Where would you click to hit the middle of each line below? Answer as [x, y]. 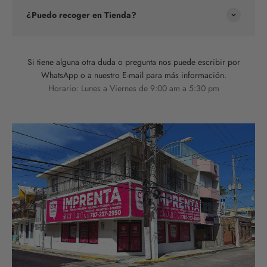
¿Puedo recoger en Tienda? [81, 15]
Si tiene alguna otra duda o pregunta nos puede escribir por [133, 62]
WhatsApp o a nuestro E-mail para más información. [133, 75]
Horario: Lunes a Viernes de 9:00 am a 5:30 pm [133, 88]
